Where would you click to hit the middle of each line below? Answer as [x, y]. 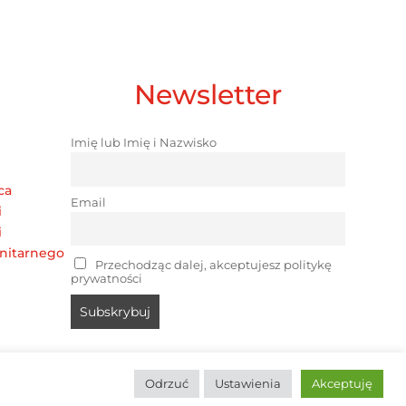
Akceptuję [342, 383]
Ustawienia [248, 383]
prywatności [107, 279]
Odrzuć [167, 383]
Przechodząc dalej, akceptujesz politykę [213, 266]
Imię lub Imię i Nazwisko [144, 143]
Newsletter [208, 95]
